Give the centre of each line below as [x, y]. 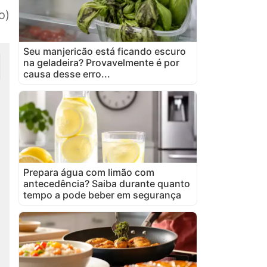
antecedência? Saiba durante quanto [107, 183]
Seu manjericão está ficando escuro [105, 51]
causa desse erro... [67, 74]
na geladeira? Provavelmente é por [101, 62]
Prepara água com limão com [89, 172]
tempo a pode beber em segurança [102, 195]
